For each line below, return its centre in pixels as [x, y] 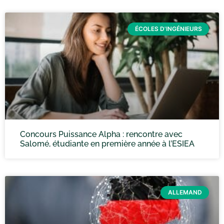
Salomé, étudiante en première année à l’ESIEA [107, 144]
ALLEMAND [185, 192]
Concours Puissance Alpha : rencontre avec [101, 134]
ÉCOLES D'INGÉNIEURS [168, 29]
